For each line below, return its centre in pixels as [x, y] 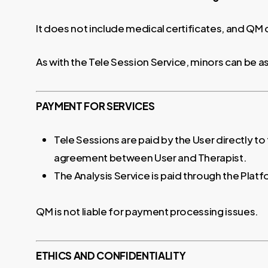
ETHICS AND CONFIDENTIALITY [111, 255]
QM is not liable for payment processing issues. [147, 211]
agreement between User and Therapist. [150, 157]
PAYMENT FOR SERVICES [95, 106]
